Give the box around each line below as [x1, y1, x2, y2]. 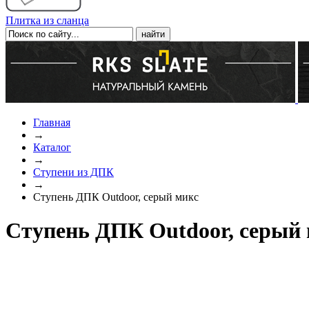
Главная [33, 117, 70, 128]
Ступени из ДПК [33, 166, 114, 178]
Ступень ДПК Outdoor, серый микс [33, 191, 199, 203]
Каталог [33, 141, 71, 153]
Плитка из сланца [6, 14, 89, 26]
